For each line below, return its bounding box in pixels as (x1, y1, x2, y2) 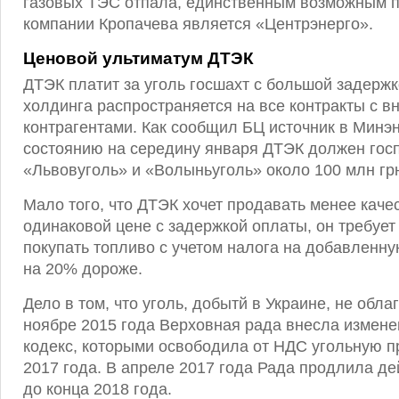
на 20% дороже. (23, 260, 142, 278)
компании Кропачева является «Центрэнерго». (23, 15, 373, 33)
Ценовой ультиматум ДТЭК (23, 49, 254, 68)
